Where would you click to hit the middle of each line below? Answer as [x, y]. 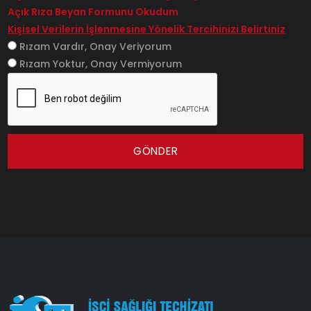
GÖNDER [155, 151]
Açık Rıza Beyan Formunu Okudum [93, 11]
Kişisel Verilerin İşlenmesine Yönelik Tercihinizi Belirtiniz [147, 29]
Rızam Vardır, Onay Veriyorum [94, 46]
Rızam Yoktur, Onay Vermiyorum [100, 64]
